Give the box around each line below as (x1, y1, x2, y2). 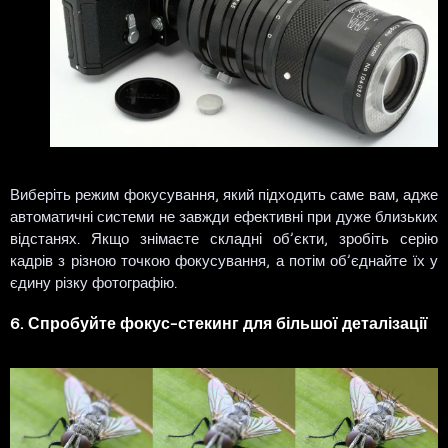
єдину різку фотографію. (10, 272, 177, 291)
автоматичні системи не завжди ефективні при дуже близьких (10, 206, 438, 225)
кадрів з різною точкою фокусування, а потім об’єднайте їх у (10, 250, 438, 269)
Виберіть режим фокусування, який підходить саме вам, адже (10, 184, 438, 203)
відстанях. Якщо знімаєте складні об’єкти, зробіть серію (10, 228, 438, 247)
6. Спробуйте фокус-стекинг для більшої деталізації (10, 312, 428, 332)
